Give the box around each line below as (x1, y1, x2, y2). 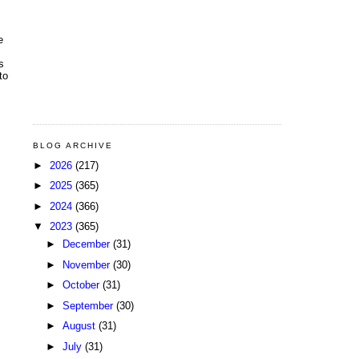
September (62, 299, 116, 312)
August (62, 320, 99, 333)
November (62, 258, 113, 271)
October (62, 279, 103, 292)
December (62, 238, 113, 251)
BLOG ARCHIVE (33, 141, 114, 150)
